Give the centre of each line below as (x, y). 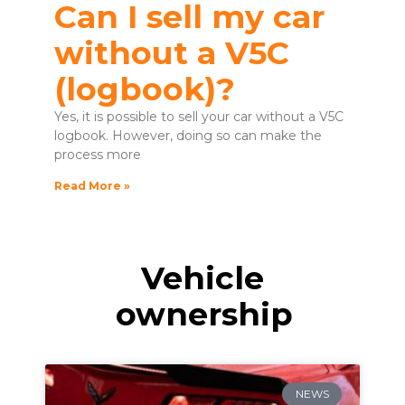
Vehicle (202, 278)
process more (98, 154)
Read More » (92, 185)
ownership (204, 314)
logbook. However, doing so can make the (188, 135)
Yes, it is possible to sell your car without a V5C (199, 116)
